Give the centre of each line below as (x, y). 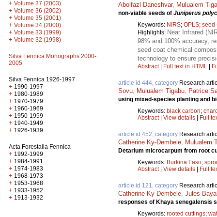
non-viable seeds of (146, 13)
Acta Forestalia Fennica (40, 147)
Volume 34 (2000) (38, 25)
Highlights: (152, 32)
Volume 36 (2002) (38, 11)
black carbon (184, 111)
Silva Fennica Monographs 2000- (53, 56)
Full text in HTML (186, 66)
